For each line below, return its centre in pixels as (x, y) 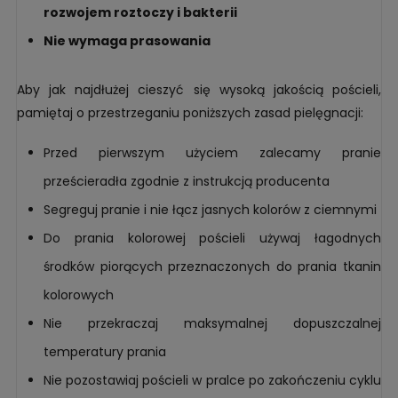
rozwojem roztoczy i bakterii (140, 12)
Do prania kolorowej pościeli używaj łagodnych (212, 238)
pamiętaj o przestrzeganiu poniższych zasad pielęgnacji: (190, 112)
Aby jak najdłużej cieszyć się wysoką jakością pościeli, (199, 89)
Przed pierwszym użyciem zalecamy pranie (212, 152)
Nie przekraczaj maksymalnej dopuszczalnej (212, 323)
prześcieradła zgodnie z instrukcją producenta (187, 181)
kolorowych (79, 295)
